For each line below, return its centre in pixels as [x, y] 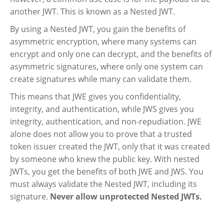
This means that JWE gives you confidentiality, [95, 96]
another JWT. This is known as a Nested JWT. [92, 11]
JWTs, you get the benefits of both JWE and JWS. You [107, 171]
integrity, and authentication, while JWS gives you [102, 109]
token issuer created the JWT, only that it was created [110, 146]
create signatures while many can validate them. [101, 79]
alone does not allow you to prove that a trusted [101, 134]
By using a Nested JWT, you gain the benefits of [98, 29]
